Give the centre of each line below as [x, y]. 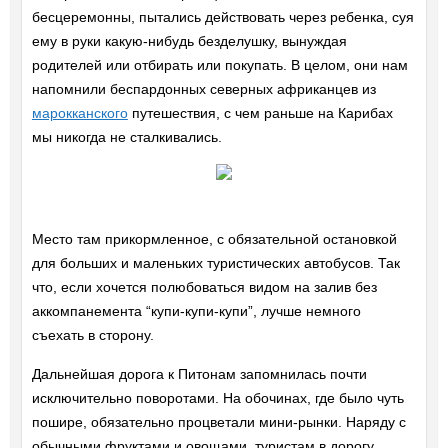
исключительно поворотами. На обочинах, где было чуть [217, 398]
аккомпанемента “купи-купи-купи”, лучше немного [196, 311]
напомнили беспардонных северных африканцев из [203, 89]
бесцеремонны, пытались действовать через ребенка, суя [222, 17]
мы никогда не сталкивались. [126, 137]
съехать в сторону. [92, 335]
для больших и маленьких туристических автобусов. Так [215, 263]
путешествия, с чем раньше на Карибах [260, 113]
